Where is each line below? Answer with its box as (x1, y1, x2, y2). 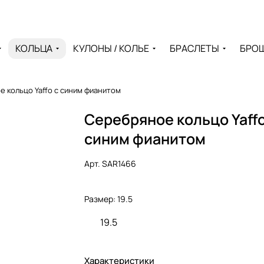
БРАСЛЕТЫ (169, 41, 219, 55)
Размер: (84, 193, 118, 204)
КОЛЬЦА (15, 41, 52, 55)
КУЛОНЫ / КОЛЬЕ (72, 41, 149, 55)
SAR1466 (102, 158, 137, 169)
